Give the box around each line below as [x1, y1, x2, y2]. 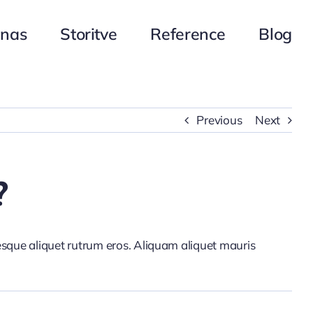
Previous [196, 112, 242, 127]
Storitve [60, 24, 117, 44]
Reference [150, 24, 226, 44]
